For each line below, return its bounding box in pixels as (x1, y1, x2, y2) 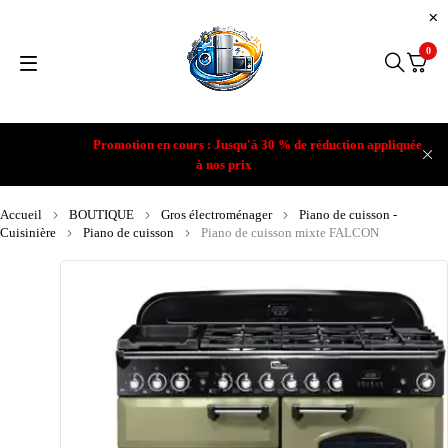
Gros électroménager (161, 207, 272, 222)
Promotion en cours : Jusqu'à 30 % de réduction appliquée (92, 137, 422, 152)
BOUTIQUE (69, 207, 134, 222)
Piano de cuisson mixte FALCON (201, 225, 379, 240)
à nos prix (196, 157, 252, 172)
